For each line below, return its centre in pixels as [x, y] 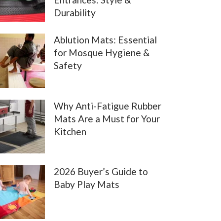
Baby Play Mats [87, 184]
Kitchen [70, 131]
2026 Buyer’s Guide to [101, 171]
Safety [68, 66]
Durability [75, 13]
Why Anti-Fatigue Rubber [108, 106]
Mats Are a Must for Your [107, 118]
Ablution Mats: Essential [106, 40]
